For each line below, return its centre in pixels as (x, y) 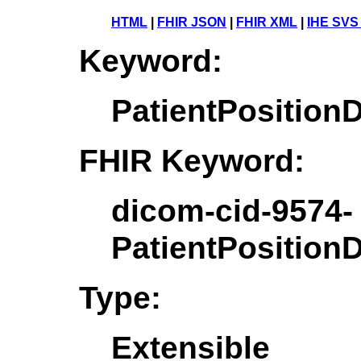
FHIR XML (267, 22)
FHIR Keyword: (192, 160)
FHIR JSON (192, 22)
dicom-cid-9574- (232, 210)
